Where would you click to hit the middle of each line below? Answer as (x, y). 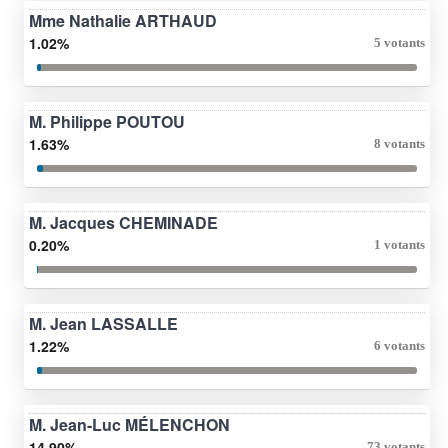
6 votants (399, 345)
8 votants (399, 143)
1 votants (399, 244)
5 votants (399, 42)
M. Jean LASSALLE (103, 323)
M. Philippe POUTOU (107, 121)
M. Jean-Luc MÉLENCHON (129, 424)
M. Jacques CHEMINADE (123, 222)
